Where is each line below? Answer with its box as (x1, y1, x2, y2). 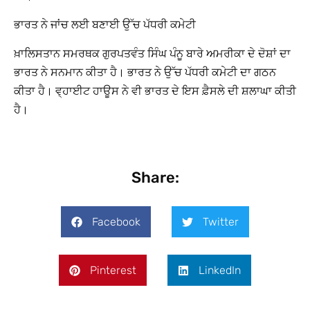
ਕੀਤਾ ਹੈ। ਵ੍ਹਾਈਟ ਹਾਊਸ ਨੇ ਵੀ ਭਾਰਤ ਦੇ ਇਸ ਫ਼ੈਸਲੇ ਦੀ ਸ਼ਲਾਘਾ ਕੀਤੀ (14, 84, 296, 98)
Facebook (92, 215, 140, 228)
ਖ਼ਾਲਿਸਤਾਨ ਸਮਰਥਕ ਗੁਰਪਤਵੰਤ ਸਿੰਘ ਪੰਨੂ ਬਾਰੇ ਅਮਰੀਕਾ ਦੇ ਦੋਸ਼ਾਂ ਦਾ (14, 46, 291, 60)
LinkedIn (199, 263, 241, 277)
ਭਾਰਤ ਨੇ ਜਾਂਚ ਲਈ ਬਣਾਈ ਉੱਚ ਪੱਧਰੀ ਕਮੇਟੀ (14, 18, 196, 32)
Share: (131, 168, 179, 188)
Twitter (203, 215, 239, 228)
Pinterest (90, 263, 136, 277)
